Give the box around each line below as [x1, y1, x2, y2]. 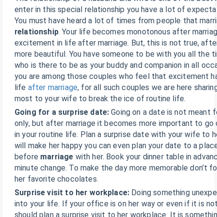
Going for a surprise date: [15, 108, 111, 117]
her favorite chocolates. [15, 174, 98, 184]
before [15, 152, 41, 161]
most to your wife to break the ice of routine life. [15, 94, 186, 103]
